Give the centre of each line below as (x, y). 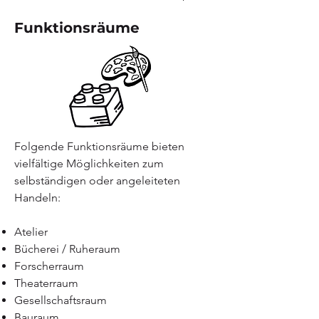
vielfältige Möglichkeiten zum (89, 163)
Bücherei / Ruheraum (67, 249)
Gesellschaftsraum (61, 300)
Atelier (31, 232)
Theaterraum (46, 283)
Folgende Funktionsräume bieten (99, 146)
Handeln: (37, 198)
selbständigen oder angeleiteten (97, 181)
